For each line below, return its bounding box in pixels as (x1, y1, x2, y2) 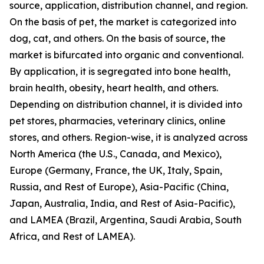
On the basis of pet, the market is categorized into (9, 16, 236, 28)
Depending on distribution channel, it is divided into (9, 98, 242, 111)
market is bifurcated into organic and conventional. (9, 49, 243, 61)
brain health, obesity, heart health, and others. (9, 82, 218, 94)
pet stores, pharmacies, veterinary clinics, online (9, 115, 226, 127)
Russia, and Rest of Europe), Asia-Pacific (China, (9, 181, 229, 193)
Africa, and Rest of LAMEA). (9, 230, 135, 243)
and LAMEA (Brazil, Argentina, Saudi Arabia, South (9, 214, 242, 226)
